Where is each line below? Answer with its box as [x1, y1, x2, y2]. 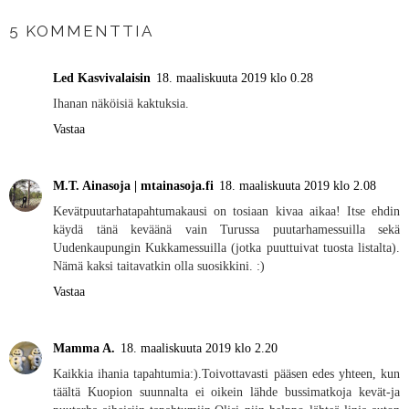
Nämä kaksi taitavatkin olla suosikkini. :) [53, 257, 265, 273]
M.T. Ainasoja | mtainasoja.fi [53, 177, 214, 193]
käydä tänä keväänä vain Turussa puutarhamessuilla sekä [53, 221, 400, 236]
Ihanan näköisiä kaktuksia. [53, 95, 189, 110]
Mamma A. [53, 340, 115, 355]
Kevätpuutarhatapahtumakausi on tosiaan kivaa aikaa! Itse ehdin [53, 203, 400, 218]
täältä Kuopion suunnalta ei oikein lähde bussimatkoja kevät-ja [53, 383, 400, 399]
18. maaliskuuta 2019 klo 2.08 [219, 177, 376, 193]
